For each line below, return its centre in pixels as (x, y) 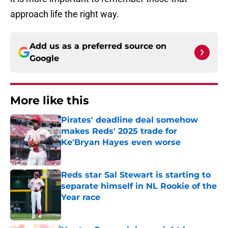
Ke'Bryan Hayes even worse (121, 142)
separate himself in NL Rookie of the (139, 186)
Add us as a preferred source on (98, 46)
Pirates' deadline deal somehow (130, 120)
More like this (50, 101)
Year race (81, 197)
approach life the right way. (65, 14)
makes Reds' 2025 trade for (119, 131)
